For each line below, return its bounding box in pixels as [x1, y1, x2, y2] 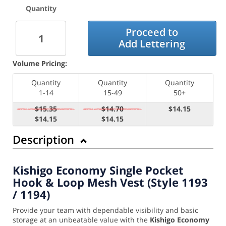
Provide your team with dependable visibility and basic [13, 205, 198, 215]
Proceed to [126, 25, 179, 39]
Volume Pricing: [13, 59, 67, 69]
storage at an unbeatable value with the [13, 215, 150, 225]
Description [13, 132, 77, 147]
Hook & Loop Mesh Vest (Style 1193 [13, 175, 208, 190]
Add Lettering [119, 36, 186, 50]
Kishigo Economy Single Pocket [13, 162, 184, 178]
